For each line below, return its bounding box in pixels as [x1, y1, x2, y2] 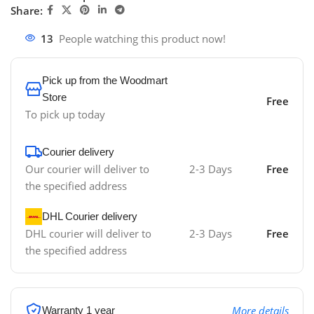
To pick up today [25, 107, 105, 122]
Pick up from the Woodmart [42, 74, 168, 87]
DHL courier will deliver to [25, 226, 151, 241]
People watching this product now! [59, 32, 226, 46]
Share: [11, 3, 43, 18]
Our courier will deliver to [25, 162, 149, 177]
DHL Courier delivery [42, 210, 137, 223]
